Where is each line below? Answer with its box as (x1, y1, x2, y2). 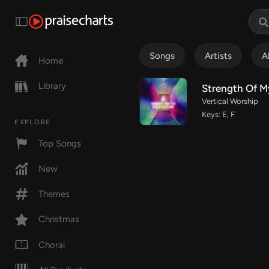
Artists (205, 50, 232, 62)
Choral (38, 239, 65, 250)
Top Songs (38, 138, 81, 149)
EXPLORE (14, 118, 51, 126)
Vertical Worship (202, 97, 258, 106)
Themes (38, 189, 70, 200)
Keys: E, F (202, 110, 235, 119)
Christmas (38, 214, 79, 225)
